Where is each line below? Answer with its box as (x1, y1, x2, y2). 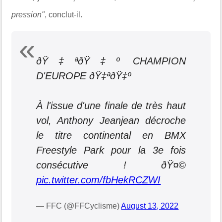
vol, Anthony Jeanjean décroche (36, 114, 186, 126)
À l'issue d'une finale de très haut (36, 100, 186, 111)
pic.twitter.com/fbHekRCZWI (36, 174, 161, 185)
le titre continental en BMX (36, 129, 186, 141)
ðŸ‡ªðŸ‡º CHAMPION (36, 55, 186, 66)
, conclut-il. (45, 10, 83, 19)
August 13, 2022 (121, 201, 179, 210)
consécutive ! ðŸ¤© (36, 159, 186, 170)
